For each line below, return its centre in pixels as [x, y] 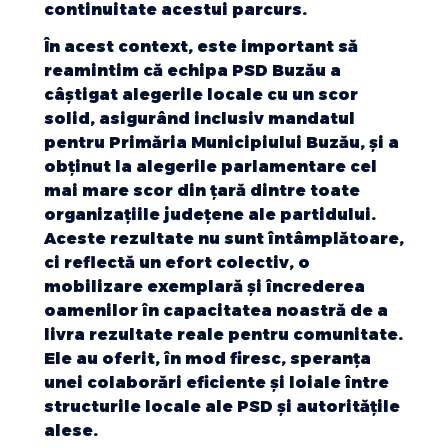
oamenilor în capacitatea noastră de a [216, 311]
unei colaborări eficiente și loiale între [216, 383]
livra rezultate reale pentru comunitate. [223, 335]
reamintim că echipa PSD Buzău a [192, 71]
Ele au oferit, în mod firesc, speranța [207, 359]
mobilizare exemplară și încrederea [204, 287]
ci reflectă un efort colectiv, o [177, 263]
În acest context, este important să [201, 47]
